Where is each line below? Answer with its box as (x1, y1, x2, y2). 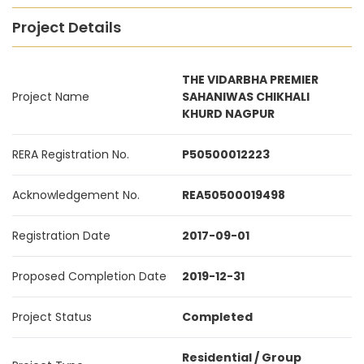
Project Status (12, 309, 92, 325)
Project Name (12, 89, 89, 105)
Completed (182, 309, 253, 325)
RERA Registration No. (12, 146, 129, 162)
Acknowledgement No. (12, 187, 140, 203)
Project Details (12, 17, 121, 37)
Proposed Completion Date (12, 268, 167, 284)
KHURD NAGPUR (182, 106, 275, 122)
